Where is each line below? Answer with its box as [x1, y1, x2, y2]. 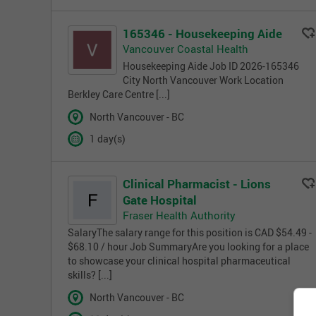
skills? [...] [68, 268, 112, 281]
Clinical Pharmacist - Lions [123, 175, 271, 192]
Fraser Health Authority [123, 207, 236, 222]
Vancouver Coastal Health [123, 41, 248, 56]
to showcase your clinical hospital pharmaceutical [68, 254, 291, 267]
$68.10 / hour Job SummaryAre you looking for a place [68, 240, 309, 253]
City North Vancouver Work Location [123, 73, 284, 87]
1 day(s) [89, 133, 126, 146]
